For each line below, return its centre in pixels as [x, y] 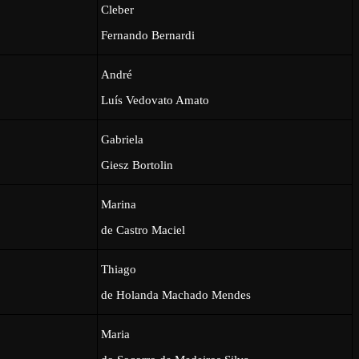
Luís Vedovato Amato [155, 100]
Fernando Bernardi [148, 35]
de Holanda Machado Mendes [176, 294]
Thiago [119, 269]
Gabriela [123, 139]
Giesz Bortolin [137, 165]
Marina [119, 204]
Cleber [118, 9]
